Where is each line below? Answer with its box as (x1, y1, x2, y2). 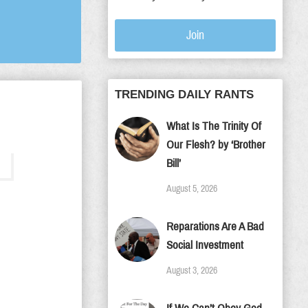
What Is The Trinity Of (166, 120, 261, 133)
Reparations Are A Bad (166, 220, 264, 233)
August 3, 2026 (166, 265, 217, 276)
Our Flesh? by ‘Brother (166, 138, 265, 151)
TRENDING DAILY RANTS (115, 88, 254, 101)
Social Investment (166, 239, 243, 252)
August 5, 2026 (166, 184, 217, 194)
